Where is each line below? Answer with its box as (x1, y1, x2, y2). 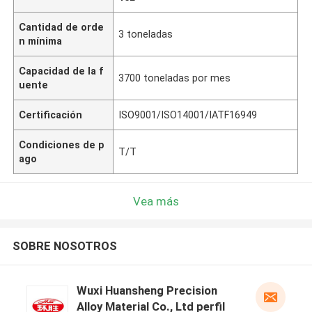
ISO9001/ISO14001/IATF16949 (118, 109, 258, 120)
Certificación (19, 109, 83, 120)
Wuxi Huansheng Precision (76, 283, 217, 298)
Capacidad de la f (19, 65, 104, 77)
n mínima (19, 35, 63, 47)
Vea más (133, 194, 179, 208)
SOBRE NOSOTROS (12, 239, 117, 253)
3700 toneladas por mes (118, 72, 231, 84)
